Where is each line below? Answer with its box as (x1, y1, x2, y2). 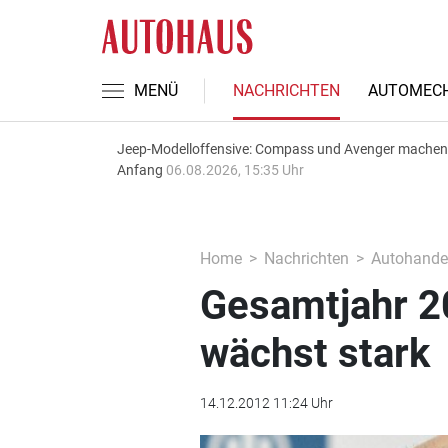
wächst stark (199, 330, 430, 377)
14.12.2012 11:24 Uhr (199, 395, 333, 411)
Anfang (117, 162, 166, 178)
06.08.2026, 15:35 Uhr (166, 162, 304, 178)
